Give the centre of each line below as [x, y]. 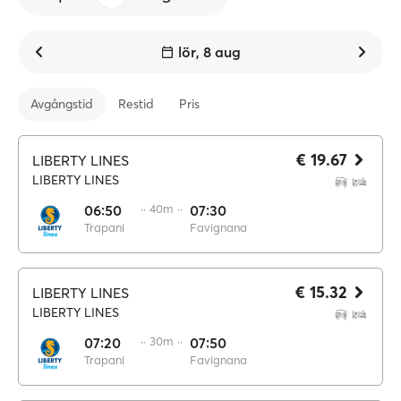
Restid [136, 104]
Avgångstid [62, 104]
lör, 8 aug [209, 52]
